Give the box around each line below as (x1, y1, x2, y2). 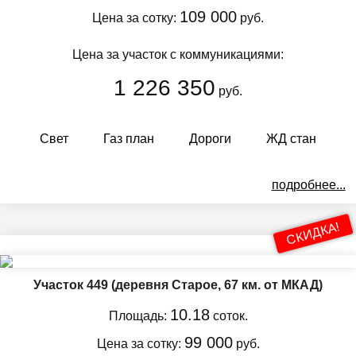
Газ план (103, 131, 154, 145)
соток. (209, 308, 248, 323)
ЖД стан (266, 131, 316, 145)
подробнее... (271, 177, 346, 192)
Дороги (189, 131, 231, 145)
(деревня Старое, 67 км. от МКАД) (111, 277, 323, 292)
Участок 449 (33, 277, 111, 292)
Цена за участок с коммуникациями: (72, 47, 284, 61)
